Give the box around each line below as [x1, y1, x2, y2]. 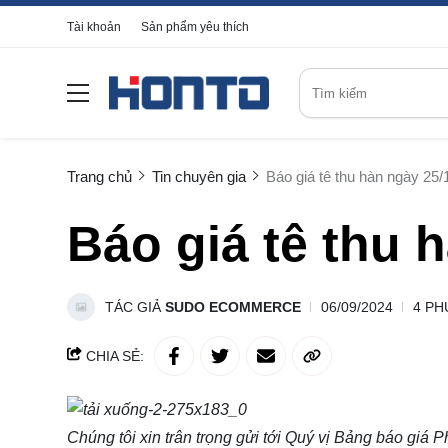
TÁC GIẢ [105, 299, 165, 315]
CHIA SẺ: [82, 348, 144, 364]
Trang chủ [67, 168, 132, 185]
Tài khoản [67, 20, 121, 34]
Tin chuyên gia [152, 168, 246, 185]
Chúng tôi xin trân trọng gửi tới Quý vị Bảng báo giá [67, 429, 433, 446]
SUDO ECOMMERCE [165, 299, 301, 315]
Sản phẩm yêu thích [141, 20, 249, 34]
